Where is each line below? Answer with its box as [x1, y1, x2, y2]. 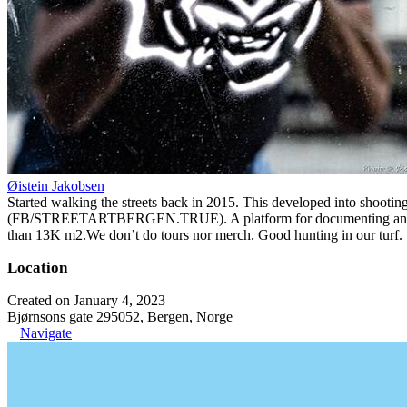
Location [7, 258, 67, 276]
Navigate [20, 324, 72, 341]
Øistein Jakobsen [7, 177, 104, 194]
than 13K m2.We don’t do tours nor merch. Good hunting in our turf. [7, 226, 402, 243]
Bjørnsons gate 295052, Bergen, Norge [7, 308, 233, 324]
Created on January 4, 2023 [7, 292, 165, 308]
